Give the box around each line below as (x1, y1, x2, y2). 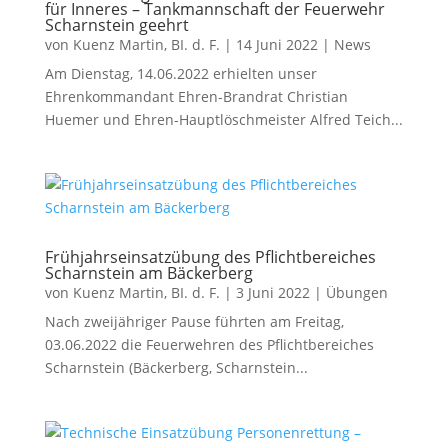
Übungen (325, 283, 388, 302)
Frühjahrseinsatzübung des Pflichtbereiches (44, 246, 376, 268)
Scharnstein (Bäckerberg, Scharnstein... (44, 358, 308, 377)
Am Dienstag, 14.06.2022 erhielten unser (44, 64, 317, 83)
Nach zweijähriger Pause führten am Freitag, (44, 312, 344, 331)
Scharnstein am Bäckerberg (44, 262, 253, 284)
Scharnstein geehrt (44, 14, 189, 36)
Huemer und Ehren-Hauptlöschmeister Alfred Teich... (44, 110, 403, 129)
